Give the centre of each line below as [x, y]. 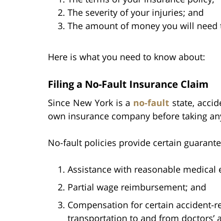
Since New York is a [91, 102]
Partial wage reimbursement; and [137, 187]
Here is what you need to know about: [127, 56]
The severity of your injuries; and [136, 12]
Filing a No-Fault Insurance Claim [128, 84]
